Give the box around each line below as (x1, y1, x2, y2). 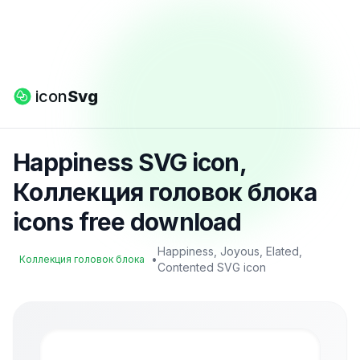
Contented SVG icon (157, 260, 266, 274)
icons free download (13, 207, 241, 236)
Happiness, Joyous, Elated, (157, 244, 302, 258)
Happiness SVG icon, (13, 148, 246, 177)
